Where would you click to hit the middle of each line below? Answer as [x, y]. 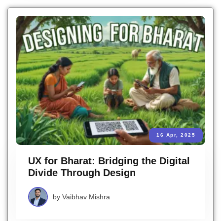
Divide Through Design [82, 173]
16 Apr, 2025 [176, 135]
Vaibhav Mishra [86, 197]
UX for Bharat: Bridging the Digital [109, 161]
